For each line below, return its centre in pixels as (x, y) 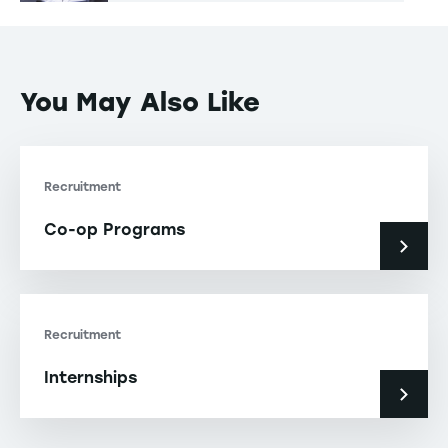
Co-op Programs (114, 230)
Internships (90, 378)
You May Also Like (140, 102)
